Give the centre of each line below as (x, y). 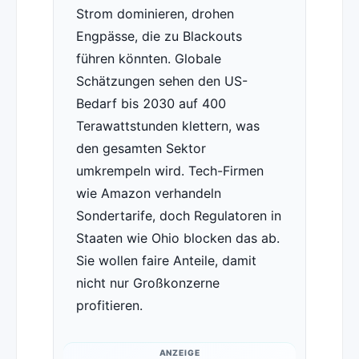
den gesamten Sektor (141, 149)
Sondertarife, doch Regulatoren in (178, 216)
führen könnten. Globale (148, 59)
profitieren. (109, 306)
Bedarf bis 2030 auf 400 (151, 104)
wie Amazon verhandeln (148, 194)
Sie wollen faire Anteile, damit (166, 261)
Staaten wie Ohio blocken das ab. (177, 238)
